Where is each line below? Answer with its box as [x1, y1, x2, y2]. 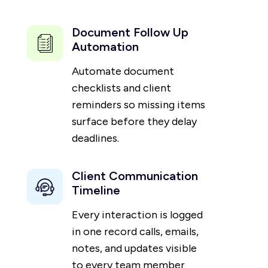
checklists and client [72, 81, 171, 95]
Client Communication [72, 169, 198, 184]
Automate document [72, 65, 174, 78]
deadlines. [72, 132, 119, 145]
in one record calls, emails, [72, 225, 199, 239]
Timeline [72, 183, 120, 198]
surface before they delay [72, 115, 197, 129]
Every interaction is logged [72, 208, 203, 222]
